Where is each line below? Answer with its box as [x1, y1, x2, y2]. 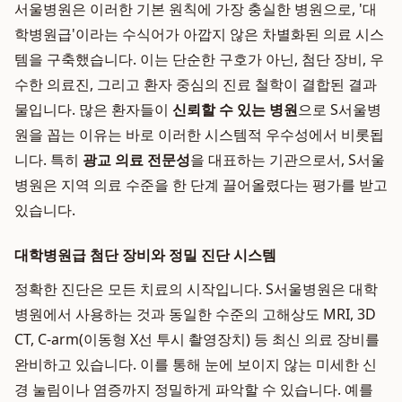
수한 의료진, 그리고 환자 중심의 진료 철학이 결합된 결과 [14, 74, 377, 94]
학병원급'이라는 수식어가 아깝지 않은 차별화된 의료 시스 [14, 24, 384, 44]
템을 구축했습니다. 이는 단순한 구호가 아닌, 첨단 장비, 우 [14, 49, 384, 69]
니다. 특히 [14, 150, 83, 170]
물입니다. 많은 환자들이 [14, 100, 172, 119]
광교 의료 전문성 [83, 150, 190, 170]
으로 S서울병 [298, 100, 381, 119]
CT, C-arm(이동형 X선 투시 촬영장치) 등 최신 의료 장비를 [14, 329, 380, 349]
